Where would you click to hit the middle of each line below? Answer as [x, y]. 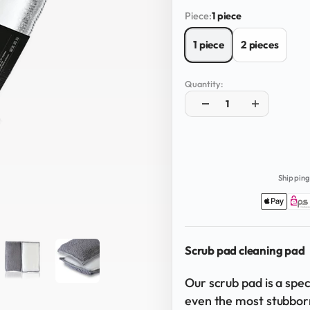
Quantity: [204, 84]
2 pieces [259, 45]
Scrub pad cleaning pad [245, 250]
